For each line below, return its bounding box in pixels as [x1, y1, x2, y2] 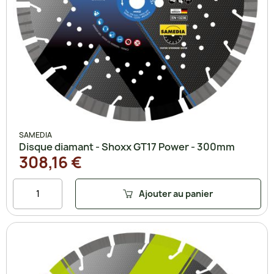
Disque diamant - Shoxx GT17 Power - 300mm [19, 139, 235, 154]
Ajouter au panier [139, 188, 213, 200]
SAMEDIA [19, 129, 52, 140]
